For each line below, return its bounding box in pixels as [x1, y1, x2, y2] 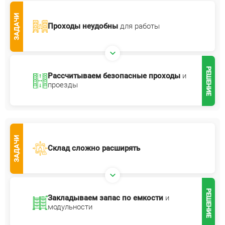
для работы [118, 22, 160, 31]
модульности [48, 202, 92, 211]
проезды [48, 80, 78, 89]
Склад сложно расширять [48, 144, 140, 153]
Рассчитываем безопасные [48, 71, 147, 80]
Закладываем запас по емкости [48, 193, 163, 202]
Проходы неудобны [48, 22, 118, 31]
